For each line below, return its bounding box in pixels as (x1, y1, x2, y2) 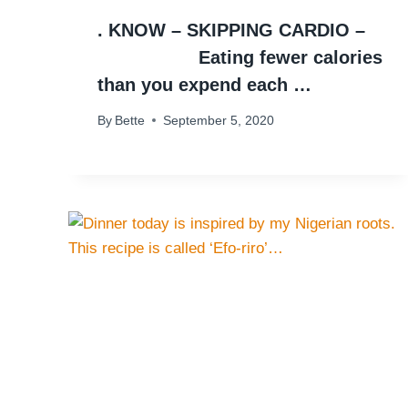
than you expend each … (97, 75, 311, 96)
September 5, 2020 (163, 113, 275, 127)
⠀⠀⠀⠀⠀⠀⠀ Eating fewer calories (97, 47, 382, 68)
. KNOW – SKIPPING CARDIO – (97, 20, 365, 41)
